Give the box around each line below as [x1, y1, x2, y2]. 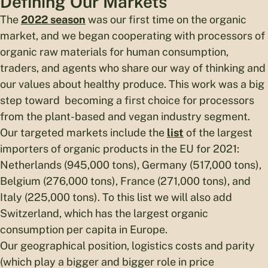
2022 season [21, 13, 86, 26]
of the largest [184, 126, 252, 139]
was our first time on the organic [86, 13, 246, 26]
